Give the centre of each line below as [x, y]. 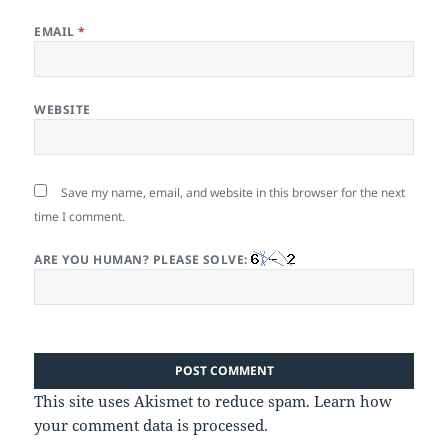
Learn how [353, 400]
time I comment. [80, 216]
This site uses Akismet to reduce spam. [174, 400]
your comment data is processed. [151, 424]
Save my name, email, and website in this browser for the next [233, 192]
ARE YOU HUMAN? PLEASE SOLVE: [143, 259]
